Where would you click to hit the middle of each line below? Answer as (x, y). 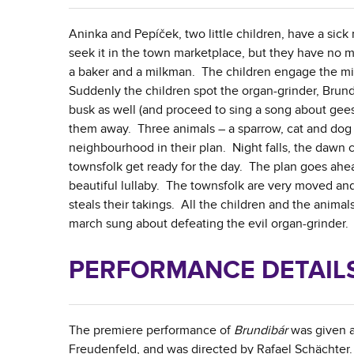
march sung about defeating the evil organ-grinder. (209, 224)
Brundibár (261, 331)
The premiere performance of (151, 331)
